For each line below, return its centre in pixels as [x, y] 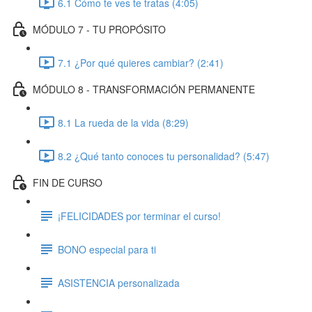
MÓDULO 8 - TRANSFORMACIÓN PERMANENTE [144, 89]
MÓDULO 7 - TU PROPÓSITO [99, 29]
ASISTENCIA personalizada [119, 282]
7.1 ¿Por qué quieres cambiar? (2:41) [141, 62]
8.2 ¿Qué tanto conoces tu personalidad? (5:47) [164, 156]
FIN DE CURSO [68, 182]
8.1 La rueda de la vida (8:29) [123, 122]
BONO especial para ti [107, 249]
